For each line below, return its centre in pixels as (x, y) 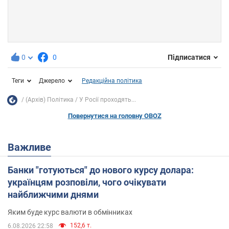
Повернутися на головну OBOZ (114, 116)
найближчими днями (53, 194)
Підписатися (189, 58)
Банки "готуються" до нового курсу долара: (101, 170)
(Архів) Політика (50, 100)
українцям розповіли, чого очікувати (87, 182)
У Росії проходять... (108, 100)
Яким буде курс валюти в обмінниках (70, 212)
